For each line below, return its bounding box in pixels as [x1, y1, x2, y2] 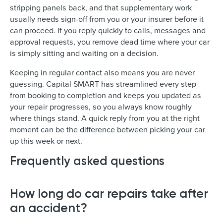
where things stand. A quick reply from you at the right [10, 112, 200, 124]
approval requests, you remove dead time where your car [10, 36, 210, 48]
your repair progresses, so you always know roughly [10, 101, 192, 112]
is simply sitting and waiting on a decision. [10, 48, 159, 59]
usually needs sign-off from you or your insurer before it [10, 13, 204, 25]
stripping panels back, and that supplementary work [10, 2, 192, 13]
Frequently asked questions [10, 153, 165, 168]
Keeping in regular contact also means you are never [10, 67, 195, 78]
